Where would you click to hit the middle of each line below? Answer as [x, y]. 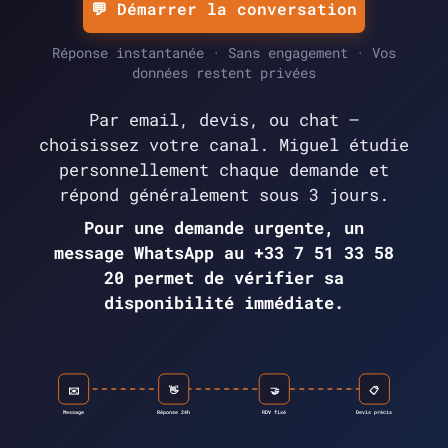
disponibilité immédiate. [224, 303]
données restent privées [224, 73]
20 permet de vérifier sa [224, 278]
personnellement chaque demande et [224, 169]
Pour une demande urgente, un [224, 228]
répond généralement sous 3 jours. [224, 194]
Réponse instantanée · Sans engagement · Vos [224, 53]
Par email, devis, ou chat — [224, 119]
